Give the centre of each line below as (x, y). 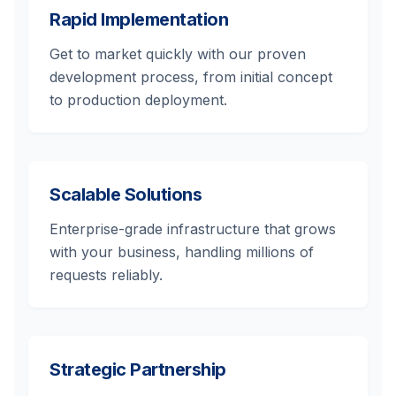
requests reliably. (106, 275)
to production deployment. (138, 100)
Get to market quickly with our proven (178, 54)
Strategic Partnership (138, 369)
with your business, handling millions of (182, 252)
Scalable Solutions (126, 194)
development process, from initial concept (191, 77)
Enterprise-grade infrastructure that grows (193, 229)
